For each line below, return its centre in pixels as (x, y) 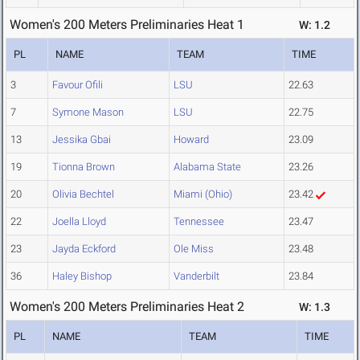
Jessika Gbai (82, 140)
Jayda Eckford (84, 249)
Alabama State (207, 167)
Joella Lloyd (79, 222)
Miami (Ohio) (203, 194)
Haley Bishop (82, 276)
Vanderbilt (196, 276)
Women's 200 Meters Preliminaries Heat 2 (127, 307)
